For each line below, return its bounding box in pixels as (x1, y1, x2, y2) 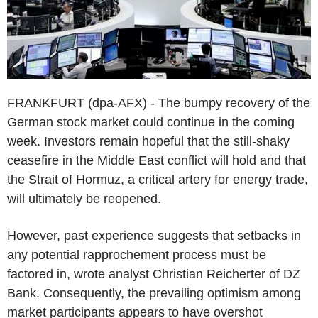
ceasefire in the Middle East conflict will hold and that (7, 153, 306, 168)
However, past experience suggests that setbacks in (7, 228, 301, 243)
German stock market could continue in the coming (7, 114, 295, 129)
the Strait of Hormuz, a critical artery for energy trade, (7, 172, 308, 187)
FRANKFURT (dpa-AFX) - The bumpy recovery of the (7, 95, 310, 110)
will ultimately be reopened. (7, 191, 161, 206)
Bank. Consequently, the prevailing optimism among (7, 285, 301, 300)
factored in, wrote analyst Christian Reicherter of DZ (7, 266, 300, 281)
